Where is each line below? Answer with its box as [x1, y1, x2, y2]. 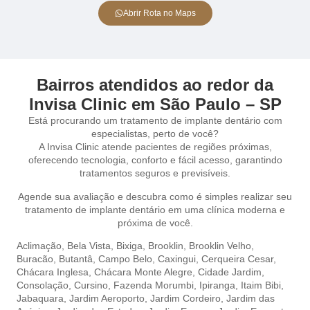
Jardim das [226, 293, 275, 304]
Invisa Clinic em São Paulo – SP [28, 95, 282, 114]
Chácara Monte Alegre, [94, 266, 198, 278]
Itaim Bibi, [241, 280, 284, 291]
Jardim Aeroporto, [69, 293, 150, 304]
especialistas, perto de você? [91, 128, 219, 140]
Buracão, [17, 253, 59, 265]
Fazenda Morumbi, [113, 280, 199, 291]
